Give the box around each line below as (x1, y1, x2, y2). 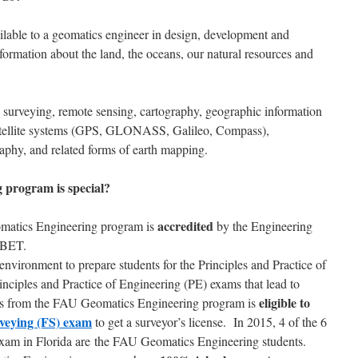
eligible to (259, 293, 310, 312)
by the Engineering (213, 217, 312, 234)
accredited (157, 217, 213, 235)
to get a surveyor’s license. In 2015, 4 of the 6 (92, 313, 327, 330)
